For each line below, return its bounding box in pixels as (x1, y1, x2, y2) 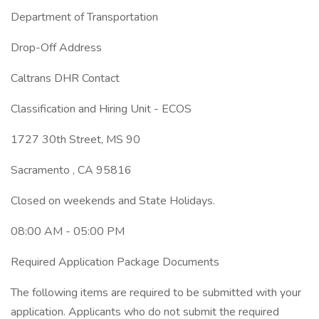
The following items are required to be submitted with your (11, 285, 301, 300)
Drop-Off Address (11, 40, 102, 56)
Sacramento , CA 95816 (11, 162, 132, 178)
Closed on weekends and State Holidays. (11, 193, 215, 209)
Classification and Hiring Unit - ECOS (11, 101, 192, 117)
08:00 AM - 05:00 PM (11, 224, 125, 239)
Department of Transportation (11, 9, 158, 25)
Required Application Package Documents (11, 254, 219, 270)
